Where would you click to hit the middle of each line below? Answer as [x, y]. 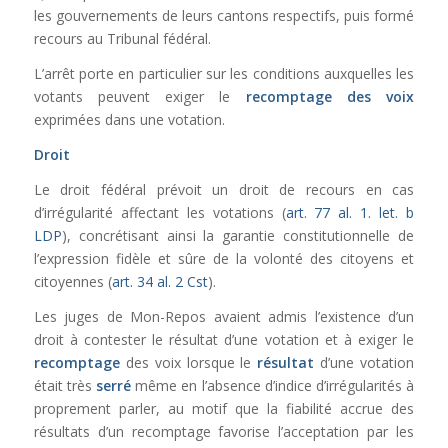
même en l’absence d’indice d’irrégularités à [273, 385]
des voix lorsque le [188, 362]
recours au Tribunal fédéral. [122, 39]
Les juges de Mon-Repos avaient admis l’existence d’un [224, 316]
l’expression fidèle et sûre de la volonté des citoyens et [224, 258]
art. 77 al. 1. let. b [350, 212]
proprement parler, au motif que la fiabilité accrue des [224, 408]
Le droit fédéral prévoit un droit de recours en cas [224, 189]
